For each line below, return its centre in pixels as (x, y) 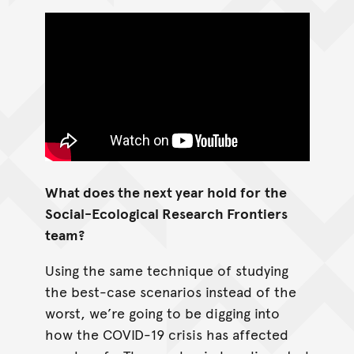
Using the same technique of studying (166, 269)
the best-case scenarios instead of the (170, 291)
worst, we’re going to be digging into (162, 312)
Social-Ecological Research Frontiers (166, 213)
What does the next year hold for (153, 191)
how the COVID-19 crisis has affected (166, 333)
